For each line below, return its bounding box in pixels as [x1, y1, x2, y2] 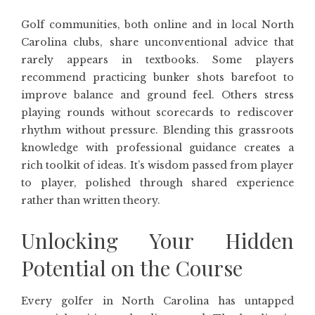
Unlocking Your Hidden [21, 226, 294, 255]
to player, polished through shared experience [21, 176, 294, 189]
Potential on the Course [21, 254, 243, 282]
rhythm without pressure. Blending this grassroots [21, 124, 294, 136]
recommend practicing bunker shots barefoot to [21, 71, 294, 84]
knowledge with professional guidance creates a [21, 141, 294, 154]
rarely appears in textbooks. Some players [21, 53, 294, 66]
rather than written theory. [21, 194, 160, 207]
